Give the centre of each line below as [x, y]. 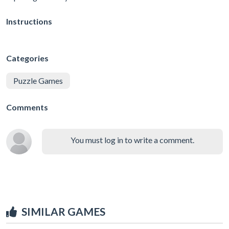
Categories [27, 58]
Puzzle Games [38, 80]
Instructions [29, 21]
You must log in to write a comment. [132, 140]
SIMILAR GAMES [63, 211]
